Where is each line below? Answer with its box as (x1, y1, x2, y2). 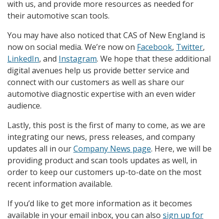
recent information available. (7, 178, 112, 189)
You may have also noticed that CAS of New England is (7, 30, 205, 41)
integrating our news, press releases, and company (7, 131, 195, 142)
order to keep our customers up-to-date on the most (7, 167, 201, 177)
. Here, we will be (151, 143, 212, 154)
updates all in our (7, 143, 73, 154)
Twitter (176, 42, 203, 52)
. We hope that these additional (97, 53, 211, 64)
